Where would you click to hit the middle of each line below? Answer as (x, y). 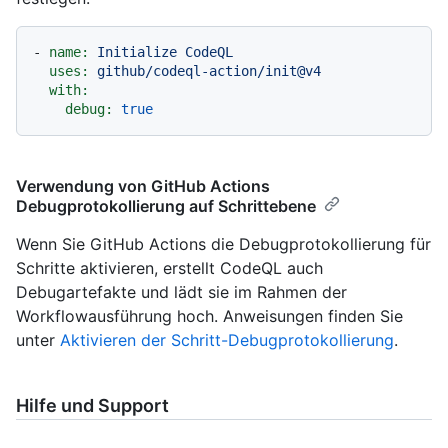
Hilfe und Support (92, 406)
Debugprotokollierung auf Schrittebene (166, 206)
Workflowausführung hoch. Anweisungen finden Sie (209, 316)
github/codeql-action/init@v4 (209, 71)
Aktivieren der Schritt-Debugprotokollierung (227, 340)
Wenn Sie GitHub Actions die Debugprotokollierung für (223, 244)
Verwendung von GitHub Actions (143, 186)
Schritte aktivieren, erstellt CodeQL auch (169, 268)
